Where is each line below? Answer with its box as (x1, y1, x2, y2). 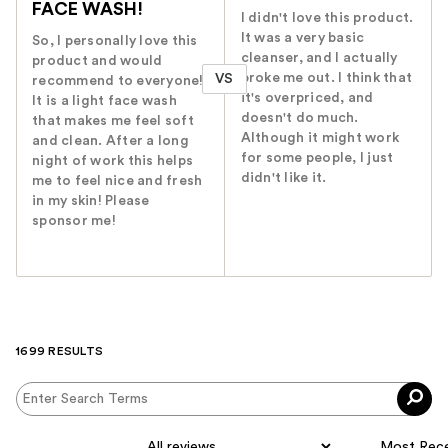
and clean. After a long (32, 134, 189, 149)
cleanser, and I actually (240, 51, 398, 66)
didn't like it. (240, 171, 327, 186)
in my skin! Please (32, 194, 150, 209)
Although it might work (240, 131, 400, 146)
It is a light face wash (32, 94, 177, 109)
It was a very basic (240, 31, 365, 46)
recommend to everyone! (32, 74, 204, 89)
